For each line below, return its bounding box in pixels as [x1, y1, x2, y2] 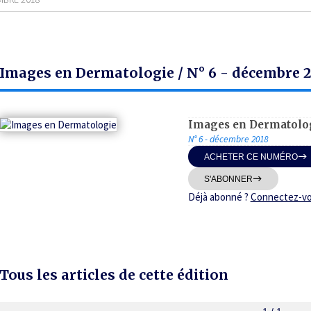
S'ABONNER [203, 174, 253, 184]
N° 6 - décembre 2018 [187, 133, 268, 146]
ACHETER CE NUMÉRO [203, 152, 298, 162]
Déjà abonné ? [187, 190, 251, 204]
